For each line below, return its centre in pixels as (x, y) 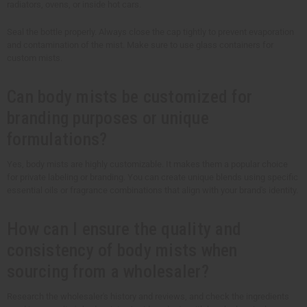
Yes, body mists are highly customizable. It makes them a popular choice (147, 164)
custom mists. (35, 58)
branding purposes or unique (108, 118)
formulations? (57, 139)
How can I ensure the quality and (124, 229)
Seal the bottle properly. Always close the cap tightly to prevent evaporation (150, 32)
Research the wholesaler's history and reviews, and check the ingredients (148, 296)
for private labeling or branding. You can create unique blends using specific (152, 177)
